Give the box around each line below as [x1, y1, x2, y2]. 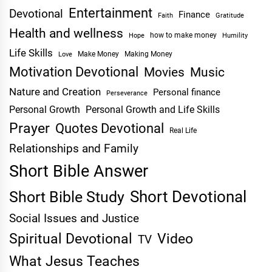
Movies [144, 64, 185, 80]
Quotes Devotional [55, 121, 164, 136]
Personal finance [153, 87, 220, 98]
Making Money [124, 50, 172, 58]
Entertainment [69, 5, 152, 21]
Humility [222, 32, 248, 39]
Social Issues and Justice [9, 212, 139, 225]
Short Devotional [130, 188, 246, 206]
